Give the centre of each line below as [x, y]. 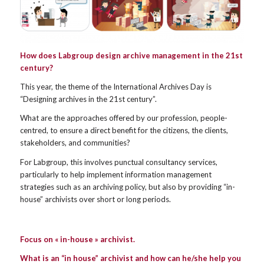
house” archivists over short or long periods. [95, 199]
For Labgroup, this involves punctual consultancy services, [118, 162]
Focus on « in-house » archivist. [77, 239]
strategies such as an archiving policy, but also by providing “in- [127, 187]
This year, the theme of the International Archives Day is [115, 87]
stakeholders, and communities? [75, 143]
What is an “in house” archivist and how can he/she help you [130, 258]
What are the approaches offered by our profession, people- [123, 118]
